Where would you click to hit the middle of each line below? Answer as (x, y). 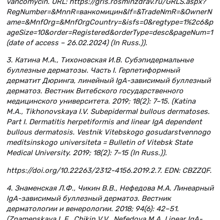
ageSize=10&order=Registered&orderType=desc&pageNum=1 (110, 32)
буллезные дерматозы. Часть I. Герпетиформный (93, 70)
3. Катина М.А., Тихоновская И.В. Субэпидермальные (100, 60)
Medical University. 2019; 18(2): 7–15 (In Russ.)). (87, 153)
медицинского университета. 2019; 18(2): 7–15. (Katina (101, 101)
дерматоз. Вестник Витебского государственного (95, 91)
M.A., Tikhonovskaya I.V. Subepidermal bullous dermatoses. (108, 112)
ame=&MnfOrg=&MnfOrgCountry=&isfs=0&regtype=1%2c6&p (110, 22)
